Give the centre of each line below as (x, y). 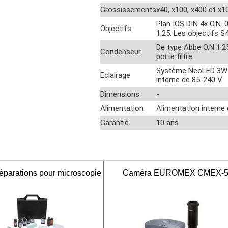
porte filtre (174, 56)
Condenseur (120, 52)
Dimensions (120, 94)
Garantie (114, 123)
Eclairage (115, 75)
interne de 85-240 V (189, 80)
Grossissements (128, 10)
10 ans (167, 123)
